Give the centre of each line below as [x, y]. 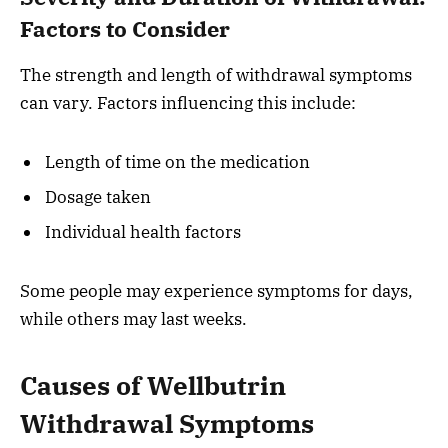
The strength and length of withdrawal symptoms [216, 74]
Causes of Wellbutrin [153, 386]
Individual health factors [143, 232]
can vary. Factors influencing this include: [188, 102]
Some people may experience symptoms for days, [216, 291]
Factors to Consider [125, 28]
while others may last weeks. [133, 319]
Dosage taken [98, 197]
